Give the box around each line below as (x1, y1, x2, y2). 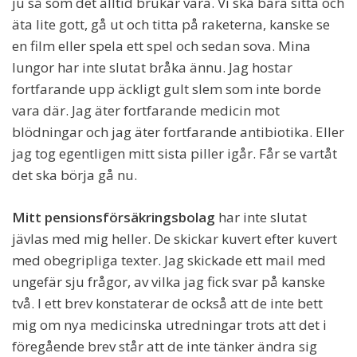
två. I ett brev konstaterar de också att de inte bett (12, 294, 323, 313)
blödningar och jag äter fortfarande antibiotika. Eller (12, 123, 344, 142)
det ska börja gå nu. (12, 166, 137, 185)
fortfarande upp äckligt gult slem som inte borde (12, 80, 321, 99)
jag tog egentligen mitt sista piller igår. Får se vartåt (12, 144, 337, 163)
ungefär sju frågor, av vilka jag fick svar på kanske (12, 273, 325, 292)
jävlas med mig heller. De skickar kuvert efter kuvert (12, 229, 337, 249)
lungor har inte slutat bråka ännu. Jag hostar (12, 58, 292, 77)
